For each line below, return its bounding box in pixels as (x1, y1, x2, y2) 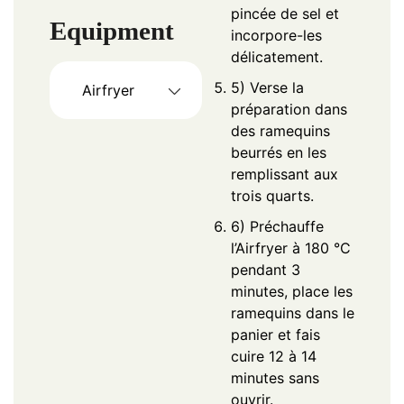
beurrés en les (231, 143, 326, 162)
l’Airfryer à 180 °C (231, 239, 351, 258)
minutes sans (231, 369, 319, 388)
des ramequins (231, 122, 330, 141)
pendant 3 (231, 261, 300, 280)
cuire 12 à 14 (231, 347, 317, 366)
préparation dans (231, 100, 347, 119)
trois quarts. (231, 187, 314, 206)
